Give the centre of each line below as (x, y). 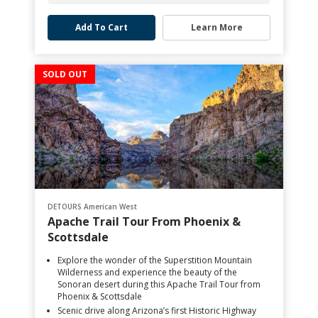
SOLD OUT (65, 74)
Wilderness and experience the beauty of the (147, 272)
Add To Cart (102, 27)
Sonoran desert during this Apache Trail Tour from (159, 284)
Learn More (216, 27)
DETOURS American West (92, 207)
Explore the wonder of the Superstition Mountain (155, 260)
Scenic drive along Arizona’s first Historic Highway (157, 311)
